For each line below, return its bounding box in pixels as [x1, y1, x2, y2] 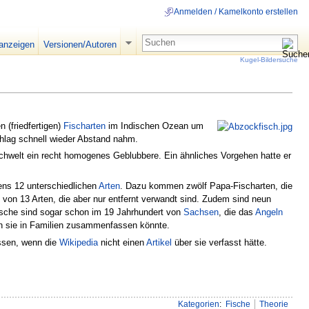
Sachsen [183, 207, 219, 218]
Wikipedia [59, 237, 98, 248]
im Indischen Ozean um [106, 120, 203, 131]
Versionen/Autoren [43, 39, 117, 50]
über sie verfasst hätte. [172, 237, 267, 248]
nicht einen [98, 237, 146, 248]
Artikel [146, 237, 172, 248]
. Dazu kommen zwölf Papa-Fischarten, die [120, 181, 292, 192]
